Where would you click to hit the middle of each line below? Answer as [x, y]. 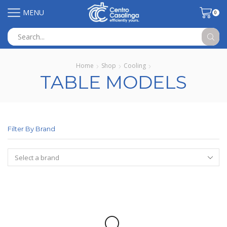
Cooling [135, 66]
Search [126, 41]
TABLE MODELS [113, 82]
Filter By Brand [31, 129]
